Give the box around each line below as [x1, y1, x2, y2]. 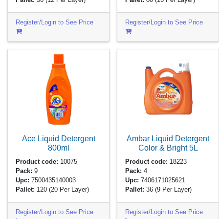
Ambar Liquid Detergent [127, 133, 209, 143]
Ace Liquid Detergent [22, 133, 95, 143]
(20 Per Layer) [49, 186, 89, 194]
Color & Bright [138, 143, 189, 152]
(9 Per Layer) [155, 186, 192, 194]
